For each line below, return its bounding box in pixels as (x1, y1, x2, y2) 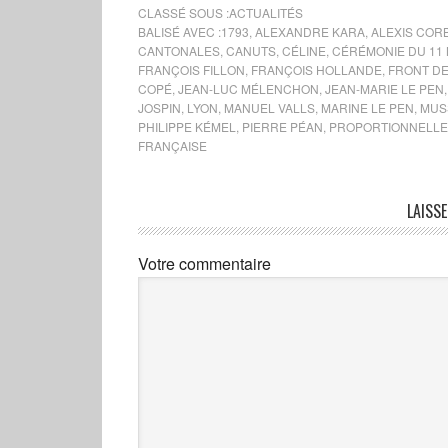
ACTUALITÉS (229, 4, 303, 22)
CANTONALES (138, 42, 220, 60)
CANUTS (226, 42, 276, 60)
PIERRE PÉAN (242, 118, 323, 136)
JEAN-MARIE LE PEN (325, 80, 444, 98)
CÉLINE (282, 42, 326, 60)
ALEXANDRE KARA (255, 23, 365, 41)
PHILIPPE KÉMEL (138, 118, 236, 136)
